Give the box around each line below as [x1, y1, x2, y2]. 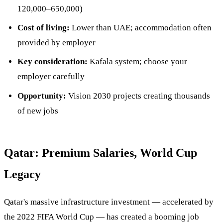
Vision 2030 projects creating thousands [66, 91, 210, 101]
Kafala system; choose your [87, 57, 187, 67]
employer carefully [17, 72, 85, 82]
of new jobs [17, 106, 58, 115]
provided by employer [17, 38, 96, 47]
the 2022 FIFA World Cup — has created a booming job [4, 212, 199, 222]
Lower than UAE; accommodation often [69, 23, 212, 32]
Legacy [4, 167, 41, 181]
